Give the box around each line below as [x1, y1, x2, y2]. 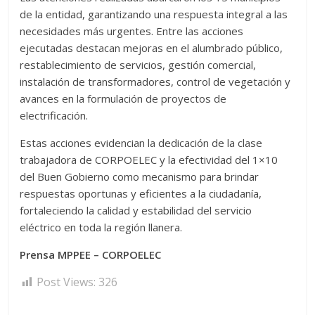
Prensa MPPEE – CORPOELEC [20, 247, 162, 262]
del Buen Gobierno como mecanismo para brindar [20, 169, 259, 184]
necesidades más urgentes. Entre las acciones [20, 24, 244, 39]
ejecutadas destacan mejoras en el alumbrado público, [20, 41, 283, 56]
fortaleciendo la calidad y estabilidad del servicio [20, 203, 252, 218]
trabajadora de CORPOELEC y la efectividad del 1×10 [20, 153, 278, 167]
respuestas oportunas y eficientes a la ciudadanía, [20, 186, 262, 201]
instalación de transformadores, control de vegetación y [20, 75, 291, 89]
